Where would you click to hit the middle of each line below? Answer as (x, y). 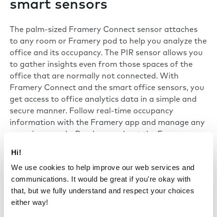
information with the (50, 123)
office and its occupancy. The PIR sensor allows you (106, 54)
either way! (30, 202)
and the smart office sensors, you (140, 88)
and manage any (172, 123)
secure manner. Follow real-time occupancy (92, 112)
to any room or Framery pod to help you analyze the (108, 42)
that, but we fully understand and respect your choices (103, 190)
